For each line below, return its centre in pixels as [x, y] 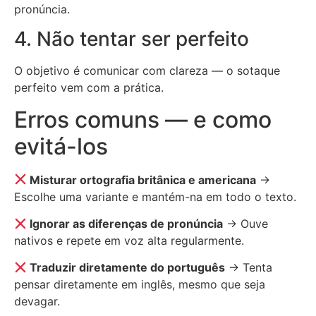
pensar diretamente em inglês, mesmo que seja [140, 285]
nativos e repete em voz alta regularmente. [129, 241]
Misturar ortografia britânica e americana [142, 180]
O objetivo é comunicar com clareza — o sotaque [147, 71]
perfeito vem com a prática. [89, 88]
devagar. [37, 302]
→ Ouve [246, 224]
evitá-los [61, 146]
